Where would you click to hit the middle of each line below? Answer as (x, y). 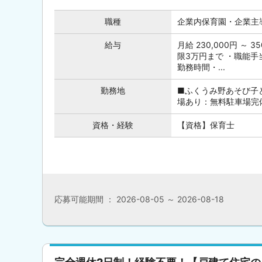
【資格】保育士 (206, 125)
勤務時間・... (201, 67)
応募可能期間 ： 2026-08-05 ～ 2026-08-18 (139, 199)
